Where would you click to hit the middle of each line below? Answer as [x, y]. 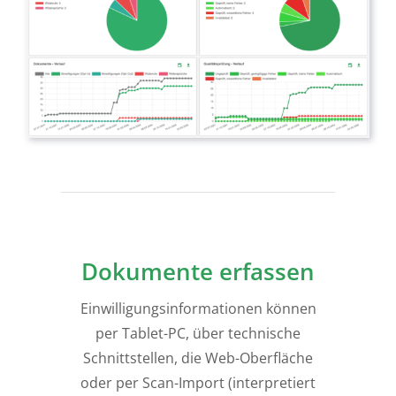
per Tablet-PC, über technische [198, 334]
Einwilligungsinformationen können [198, 309]
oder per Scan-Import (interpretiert [198, 383]
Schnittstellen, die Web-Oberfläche [198, 358]
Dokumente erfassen [198, 272]
